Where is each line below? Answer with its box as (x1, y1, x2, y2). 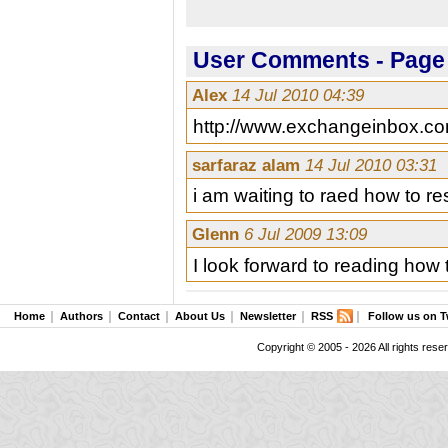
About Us (175, 310, 226, 323)
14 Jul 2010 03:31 (305, 154, 438, 175)
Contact (118, 310, 161, 323)
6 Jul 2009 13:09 (244, 224, 368, 245)
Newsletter (240, 310, 297, 323)
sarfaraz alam (192, 154, 306, 175)
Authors (60, 310, 104, 323)
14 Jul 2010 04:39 (232, 85, 365, 106)
